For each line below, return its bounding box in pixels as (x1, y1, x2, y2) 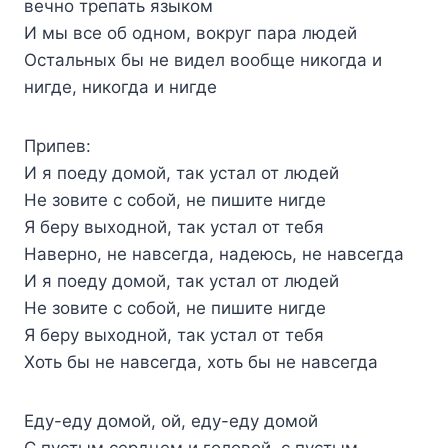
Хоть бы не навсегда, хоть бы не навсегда (24, 351, 378, 372)
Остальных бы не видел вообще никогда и (24, 49, 382, 70)
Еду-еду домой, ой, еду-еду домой (24, 410, 318, 431)
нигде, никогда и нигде (24, 76, 217, 97)
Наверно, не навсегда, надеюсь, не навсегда (24, 243, 404, 264)
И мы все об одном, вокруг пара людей (24, 22, 357, 43)
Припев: (24, 135, 91, 156)
